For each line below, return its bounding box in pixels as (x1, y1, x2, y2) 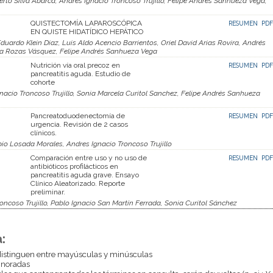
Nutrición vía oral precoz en (30, 60, 120, 69)
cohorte (30, 77, 55, 87)
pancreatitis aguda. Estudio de (30, 69, 130, 78)
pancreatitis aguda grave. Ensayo (30, 170, 139, 179)
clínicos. (30, 128, 57, 137)
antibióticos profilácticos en (30, 161, 118, 171)
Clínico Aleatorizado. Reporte (30, 179, 125, 188)
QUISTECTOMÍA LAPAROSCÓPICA (30, 18, 142, 27)
